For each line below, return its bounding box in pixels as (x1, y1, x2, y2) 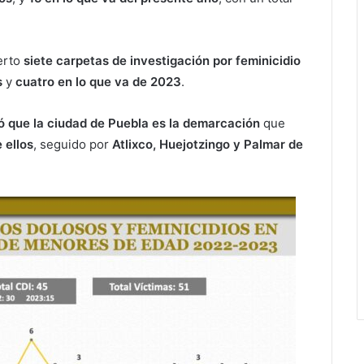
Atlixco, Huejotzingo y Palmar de (112, 136, 303, 152)
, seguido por (33, 136, 112, 152)
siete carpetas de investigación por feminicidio (24, 53, 301, 68)
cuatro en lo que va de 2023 (15, 74, 181, 89)
